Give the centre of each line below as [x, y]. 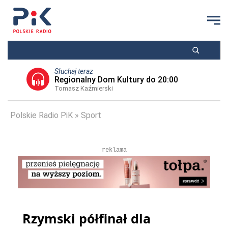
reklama [114, 150]
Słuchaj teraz [74, 71]
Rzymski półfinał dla [87, 218]
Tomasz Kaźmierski [83, 88]
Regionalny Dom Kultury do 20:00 [116, 80]
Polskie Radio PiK [41, 115]
